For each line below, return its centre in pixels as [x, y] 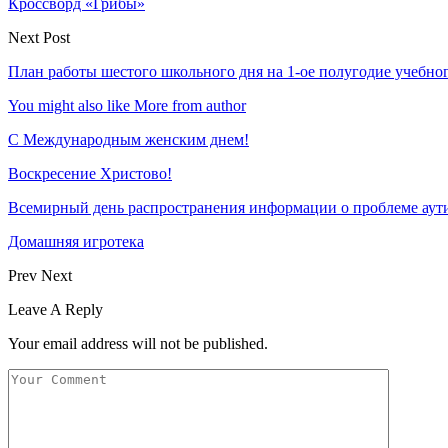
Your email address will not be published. [138, 343]
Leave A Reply [55, 309]
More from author [190, 105]
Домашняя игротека [76, 241]
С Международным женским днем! [128, 139]
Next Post [39, 37]
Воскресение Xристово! [90, 173]
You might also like [69, 105]
